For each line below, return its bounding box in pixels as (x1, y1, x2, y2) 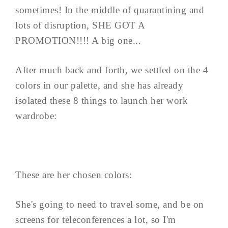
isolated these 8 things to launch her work (15, 95, 188, 106)
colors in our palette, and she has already (15, 79, 183, 91)
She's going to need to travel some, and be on (15, 198, 204, 210)
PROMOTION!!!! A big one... (15, 35, 141, 46)
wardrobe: (15, 110, 57, 121)
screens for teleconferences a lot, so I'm (15, 214, 176, 225)
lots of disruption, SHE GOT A (15, 19, 145, 31)
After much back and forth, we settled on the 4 (15, 64, 208, 75)
